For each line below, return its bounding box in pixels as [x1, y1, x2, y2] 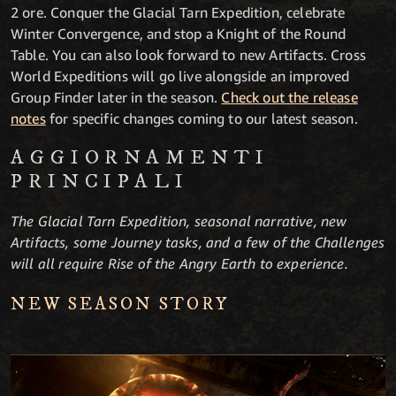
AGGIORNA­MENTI [11, 144, 270, 171]
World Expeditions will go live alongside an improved [11, 66, 350, 85]
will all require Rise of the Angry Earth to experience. [11, 254, 348, 272]
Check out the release [221, 88, 358, 106]
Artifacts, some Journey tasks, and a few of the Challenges [11, 232, 385, 251]
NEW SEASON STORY [11, 293, 229, 316]
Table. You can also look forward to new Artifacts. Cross [11, 45, 366, 64]
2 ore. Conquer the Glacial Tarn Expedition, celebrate [11, 3, 346, 21]
